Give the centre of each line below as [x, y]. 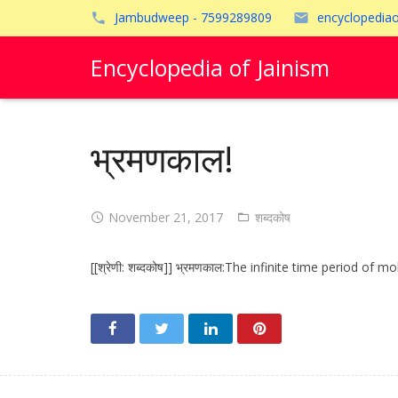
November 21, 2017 [166, 217]
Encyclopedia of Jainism [210, 68]
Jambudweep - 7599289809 [193, 17]
